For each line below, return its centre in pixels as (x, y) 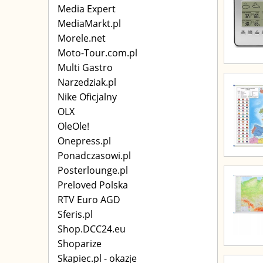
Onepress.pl (84, 141)
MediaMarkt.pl (89, 23)
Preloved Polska (93, 185)
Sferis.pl (75, 214)
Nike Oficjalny (87, 97)
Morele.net (82, 38)
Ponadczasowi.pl (94, 156)
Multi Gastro (85, 68)
